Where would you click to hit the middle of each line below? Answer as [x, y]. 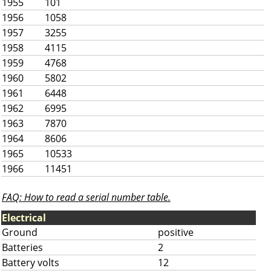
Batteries [22, 247]
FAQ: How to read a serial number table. [86, 197]
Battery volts [31, 263]
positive [176, 232]
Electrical [24, 218]
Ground [20, 232]
